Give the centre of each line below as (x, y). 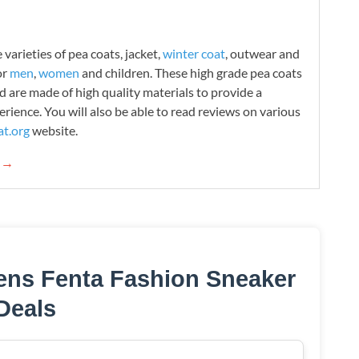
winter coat (194, 53)
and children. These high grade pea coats (191, 72)
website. (54, 130)
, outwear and (262, 53)
